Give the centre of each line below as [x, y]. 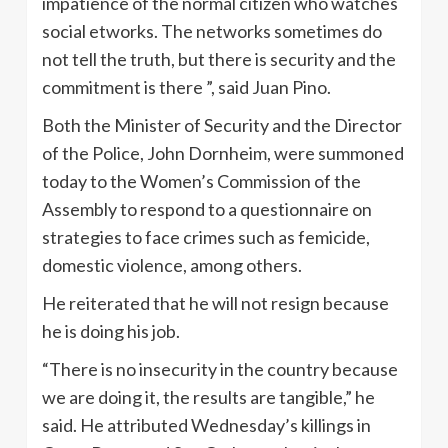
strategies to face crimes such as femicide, [206, 237]
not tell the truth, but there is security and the [219, 59]
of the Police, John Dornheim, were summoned [223, 153]
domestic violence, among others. [172, 265]
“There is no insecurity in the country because [220, 369]
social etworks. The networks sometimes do [212, 31]
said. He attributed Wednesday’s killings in [206, 425]
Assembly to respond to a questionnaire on [207, 209]
